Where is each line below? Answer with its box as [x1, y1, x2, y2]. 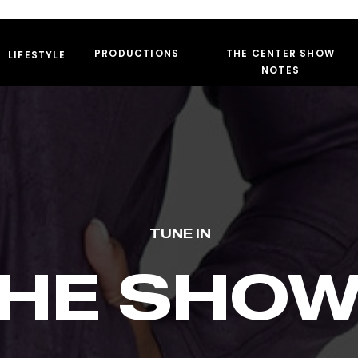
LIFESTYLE [8, 48, 66, 62]
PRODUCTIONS [94, 46, 180, 60]
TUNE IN [149, 225, 211, 241]
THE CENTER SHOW [226, 46, 335, 60]
